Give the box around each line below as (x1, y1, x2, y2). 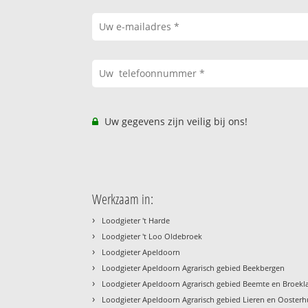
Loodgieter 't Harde (102, 214, 170, 225)
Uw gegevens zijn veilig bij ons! (102, 114, 248, 128)
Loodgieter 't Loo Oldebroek (102, 230, 203, 241)
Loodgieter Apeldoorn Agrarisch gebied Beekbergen (102, 262, 285, 273)
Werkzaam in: (92, 189, 154, 208)
